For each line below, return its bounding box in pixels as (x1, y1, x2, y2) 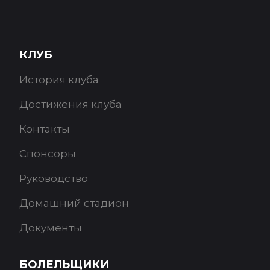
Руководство (19, 172, 89, 185)
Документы (19, 222, 83, 234)
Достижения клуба (19, 98, 122, 111)
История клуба (19, 74, 99, 86)
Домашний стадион (19, 197, 130, 210)
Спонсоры (19, 148, 77, 160)
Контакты (19, 123, 71, 136)
